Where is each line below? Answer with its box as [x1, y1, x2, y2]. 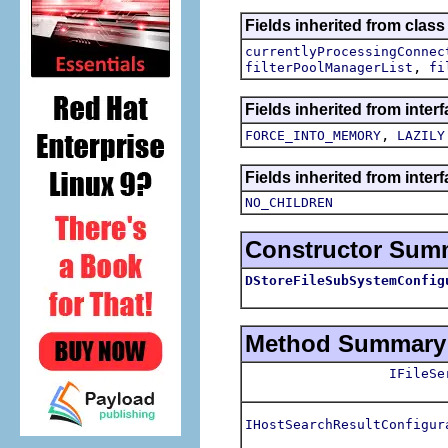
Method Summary [245, 329, 446, 357]
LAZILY [397, 127, 445, 143]
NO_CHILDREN [245, 194, 333, 210]
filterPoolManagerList [245, 59, 413, 75]
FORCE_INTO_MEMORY [245, 127, 381, 143]
